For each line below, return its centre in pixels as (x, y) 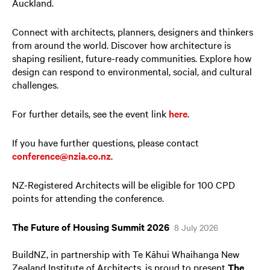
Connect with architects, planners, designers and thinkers (133, 31)
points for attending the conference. (88, 197)
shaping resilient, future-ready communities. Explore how (132, 58)
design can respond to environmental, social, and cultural (132, 71)
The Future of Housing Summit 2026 (91, 226)
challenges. (35, 84)
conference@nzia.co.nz (61, 155)
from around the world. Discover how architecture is (121, 44)
